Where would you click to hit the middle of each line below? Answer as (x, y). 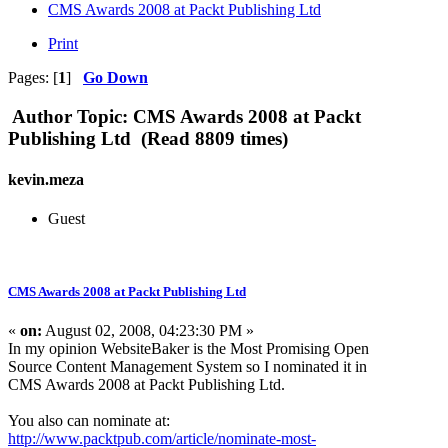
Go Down (115, 77)
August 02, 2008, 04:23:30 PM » (148, 331)
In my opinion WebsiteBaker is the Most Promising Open (188, 349)
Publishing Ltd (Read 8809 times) (148, 138)
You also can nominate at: (89, 421)
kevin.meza (46, 179)
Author (42, 116)
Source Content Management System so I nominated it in (187, 367)
